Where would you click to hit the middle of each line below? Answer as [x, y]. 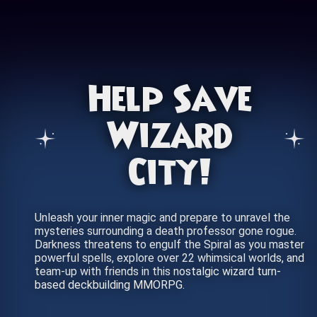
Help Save [170, 102]
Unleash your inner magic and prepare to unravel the [162, 218]
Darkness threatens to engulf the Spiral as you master [169, 244]
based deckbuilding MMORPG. [110, 285]
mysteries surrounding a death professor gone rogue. [166, 231]
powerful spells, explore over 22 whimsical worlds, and [169, 258]
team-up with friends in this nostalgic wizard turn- [158, 271]
